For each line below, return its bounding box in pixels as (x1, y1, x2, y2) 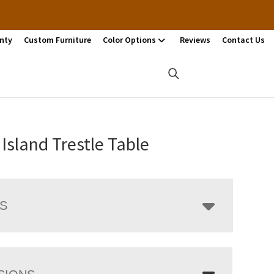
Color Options (103, 34, 156, 45)
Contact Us (222, 34, 265, 45)
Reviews (180, 34, 210, 45)
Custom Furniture (24, 34, 91, 45)
